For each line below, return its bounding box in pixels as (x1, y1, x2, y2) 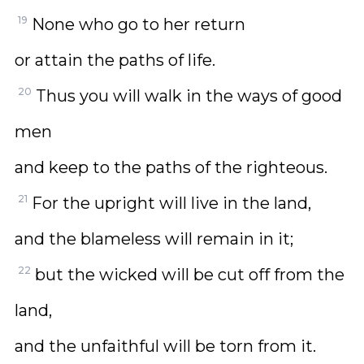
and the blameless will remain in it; (15, 229, 293, 249)
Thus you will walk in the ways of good (36, 86, 342, 106)
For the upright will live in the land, (32, 193, 311, 213)
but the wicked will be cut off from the (35, 265, 344, 284)
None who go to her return (32, 15, 245, 34)
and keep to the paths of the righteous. (15, 158, 327, 177)
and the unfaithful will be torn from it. (15, 336, 316, 356)
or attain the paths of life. (15, 50, 215, 70)
